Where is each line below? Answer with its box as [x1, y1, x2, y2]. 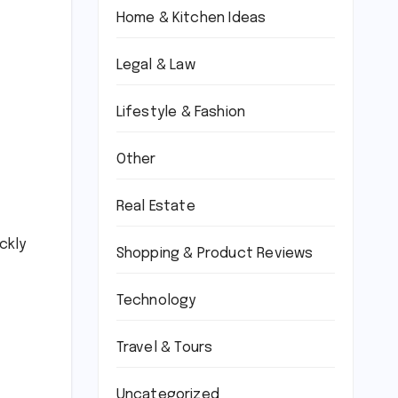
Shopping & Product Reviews [115, 246, 314, 262]
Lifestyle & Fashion [115, 105, 246, 121]
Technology [115, 293, 196, 309]
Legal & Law [115, 58, 195, 74]
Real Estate [115, 199, 195, 215]
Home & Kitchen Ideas [115, 11, 267, 27]
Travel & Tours [115, 340, 213, 356]
